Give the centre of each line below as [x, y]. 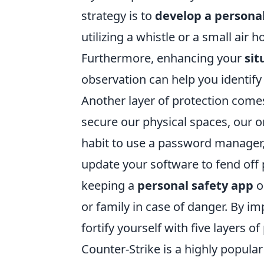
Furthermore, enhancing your [163, 58]
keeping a [109, 186]
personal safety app [195, 186]
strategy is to [118, 16]
